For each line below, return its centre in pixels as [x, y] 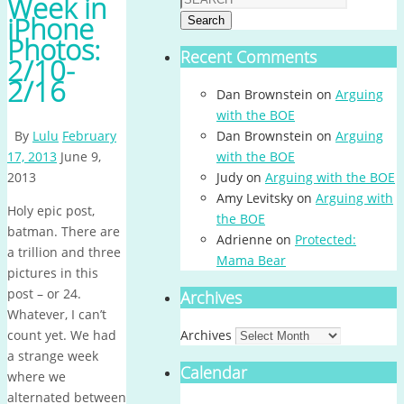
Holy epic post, [51, 210]
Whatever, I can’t [57, 314]
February [89, 135]
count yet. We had [62, 335]
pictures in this [53, 272]
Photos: [54, 50]
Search [206, 20]
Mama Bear [251, 260]
